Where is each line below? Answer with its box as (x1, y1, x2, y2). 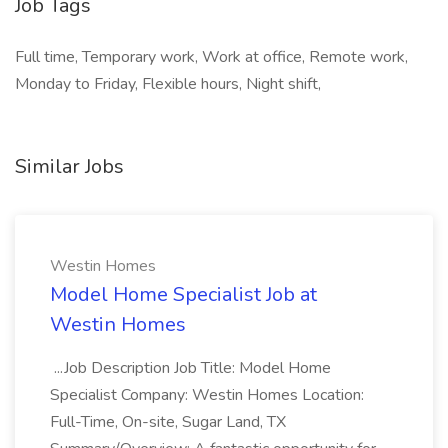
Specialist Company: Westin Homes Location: (50, 384, 364, 406)
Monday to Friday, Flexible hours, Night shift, (15, 73, 321, 95)
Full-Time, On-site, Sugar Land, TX (50, 411, 286, 433)
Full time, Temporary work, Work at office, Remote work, (15, 46, 408, 68)
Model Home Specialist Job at (50, 281, 317, 308)
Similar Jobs (15, 153, 124, 180)
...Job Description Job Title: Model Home (50, 357, 331, 379)
